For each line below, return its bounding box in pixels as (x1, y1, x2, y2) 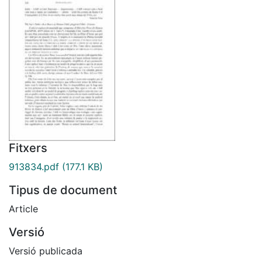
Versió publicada (9, 244, 82, 257)
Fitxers (9, 140, 47, 155)
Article (9, 202, 38, 215)
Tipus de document (9, 182, 117, 197)
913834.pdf (9, 160, 59, 173)
